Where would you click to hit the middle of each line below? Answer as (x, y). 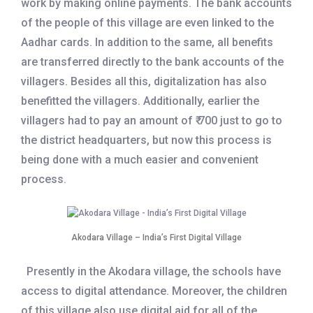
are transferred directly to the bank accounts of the (152, 62)
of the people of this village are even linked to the (147, 23)
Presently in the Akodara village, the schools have (151, 272)
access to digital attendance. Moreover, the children (154, 291)
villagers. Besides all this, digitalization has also (144, 82)
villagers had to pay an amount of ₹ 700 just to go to (152, 121)
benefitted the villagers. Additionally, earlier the (140, 101)
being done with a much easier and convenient (140, 160)
